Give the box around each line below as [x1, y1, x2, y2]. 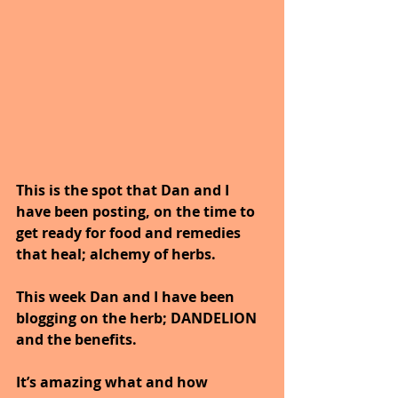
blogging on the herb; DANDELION [16, 308, 260, 329]
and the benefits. [16, 330, 137, 350]
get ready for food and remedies [16, 223, 244, 243]
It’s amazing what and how [16, 372, 211, 393]
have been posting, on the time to [16, 202, 259, 222]
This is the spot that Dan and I [16, 180, 233, 201]
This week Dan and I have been [16, 287, 238, 307]
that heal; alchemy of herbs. [16, 244, 219, 265]
